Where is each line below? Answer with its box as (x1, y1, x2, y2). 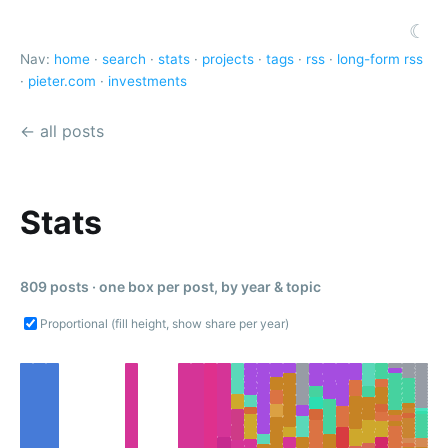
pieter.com (28, 73, 96, 89)
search (102, 51, 146, 67)
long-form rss (337, 51, 423, 67)
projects (202, 51, 254, 67)
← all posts (20, 120, 104, 141)
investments (108, 73, 187, 89)
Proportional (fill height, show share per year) (40, 316, 289, 332)
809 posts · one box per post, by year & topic (20, 278, 321, 296)
